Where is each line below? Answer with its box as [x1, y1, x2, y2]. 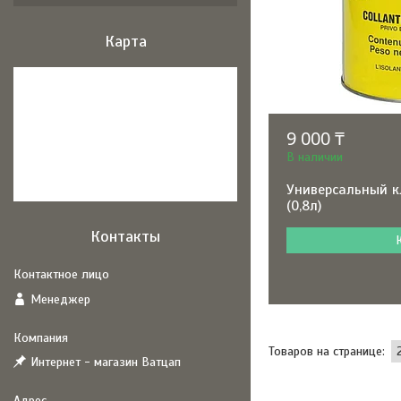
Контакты [90, 226, 160, 246]
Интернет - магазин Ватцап [30, 354, 181, 370]
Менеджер [30, 291, 90, 307]
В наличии [286, 149, 344, 165]
